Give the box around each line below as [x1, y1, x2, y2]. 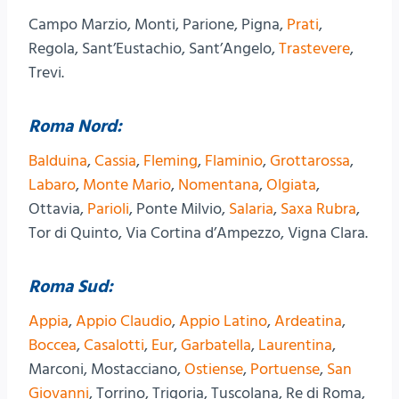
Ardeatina [274, 310, 342, 333]
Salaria [229, 198, 273, 221]
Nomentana [178, 174, 259, 197]
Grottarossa [270, 150, 350, 173]
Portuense [250, 358, 320, 381]
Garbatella [181, 334, 251, 357]
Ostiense [184, 358, 243, 381]
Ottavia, [28, 198, 87, 221]
